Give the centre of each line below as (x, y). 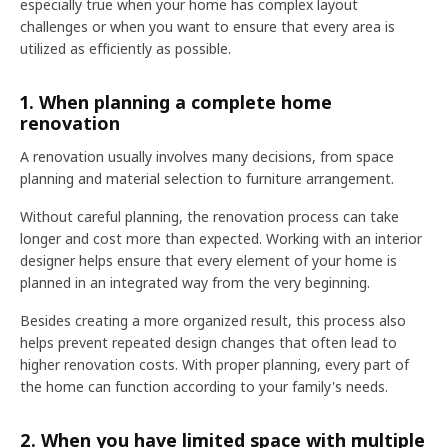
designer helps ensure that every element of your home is (208, 260)
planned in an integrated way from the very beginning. (195, 282)
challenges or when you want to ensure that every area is (207, 26)
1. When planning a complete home (176, 102)
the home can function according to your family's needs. (204, 386)
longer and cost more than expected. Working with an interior (221, 238)
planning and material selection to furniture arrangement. (207, 178)
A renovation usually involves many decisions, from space (207, 156)
